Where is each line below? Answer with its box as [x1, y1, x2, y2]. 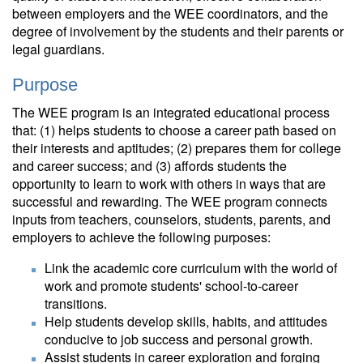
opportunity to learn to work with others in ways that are [12, 174, 326, 193]
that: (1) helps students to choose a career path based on [12, 121, 336, 139]
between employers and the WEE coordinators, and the [12, 4, 328, 23]
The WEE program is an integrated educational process [12, 103, 330, 122]
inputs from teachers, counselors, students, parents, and [12, 210, 331, 228]
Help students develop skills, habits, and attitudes [45, 312, 327, 331]
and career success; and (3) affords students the [12, 156, 287, 175]
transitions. [45, 294, 107, 313]
